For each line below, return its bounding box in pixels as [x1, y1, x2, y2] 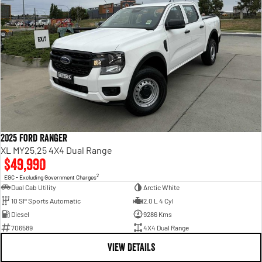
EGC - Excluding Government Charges [4, 174, 96, 181]
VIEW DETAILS [107, 241, 155, 254]
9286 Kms [143, 210, 172, 219]
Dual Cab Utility [11, 183, 56, 192]
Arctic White [143, 183, 180, 192]
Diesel [11, 210, 29, 219]
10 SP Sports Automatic [11, 196, 81, 205]
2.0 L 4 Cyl [143, 196, 174, 205]
